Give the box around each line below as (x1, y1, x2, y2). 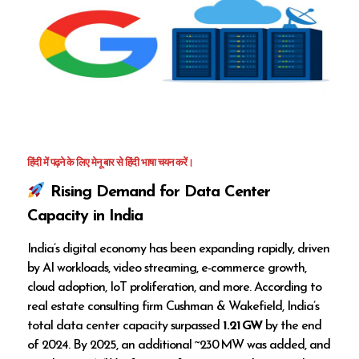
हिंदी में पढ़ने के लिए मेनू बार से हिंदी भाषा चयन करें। (27, 158, 194, 169)
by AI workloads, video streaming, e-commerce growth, (27, 261, 307, 275)
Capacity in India (27, 208, 143, 224)
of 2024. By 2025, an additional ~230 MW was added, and (27, 338, 331, 352)
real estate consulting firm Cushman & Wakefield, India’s (27, 300, 320, 313)
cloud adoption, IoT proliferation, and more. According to (27, 280, 322, 294)
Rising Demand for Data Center (45, 184, 270, 200)
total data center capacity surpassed (27, 319, 224, 333)
